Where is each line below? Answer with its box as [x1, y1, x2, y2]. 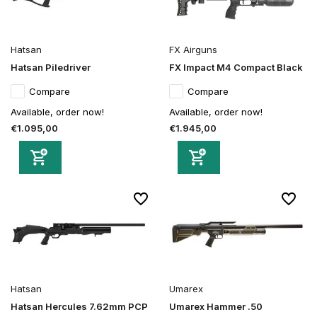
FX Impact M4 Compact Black [169, 61, 303, 73]
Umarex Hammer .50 [169, 300, 263, 312]
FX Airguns [169, 43, 217, 55]
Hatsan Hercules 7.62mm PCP [11, 300, 148, 312]
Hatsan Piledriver [11, 61, 91, 73]
